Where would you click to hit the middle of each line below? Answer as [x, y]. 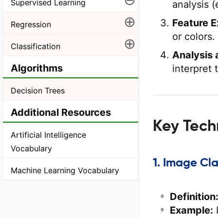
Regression [31, 24]
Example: [191, 210]
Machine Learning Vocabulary [65, 170]
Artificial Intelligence [48, 135]
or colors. [194, 36]
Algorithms [37, 68]
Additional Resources [61, 112]
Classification [36, 46]
